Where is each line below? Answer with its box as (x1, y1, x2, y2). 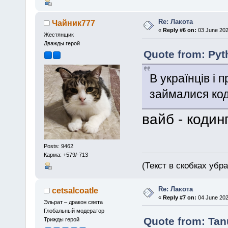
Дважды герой (43, 40, 80, 47)
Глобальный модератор (43, 207, 104, 214)
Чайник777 (52, 18, 96, 27)
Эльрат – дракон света (43, 198, 103, 205)
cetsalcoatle (52, 186, 99, 195)
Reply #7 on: (163, 194, 197, 201)
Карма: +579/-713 (43, 152, 88, 158)
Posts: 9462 (43, 143, 73, 150)
